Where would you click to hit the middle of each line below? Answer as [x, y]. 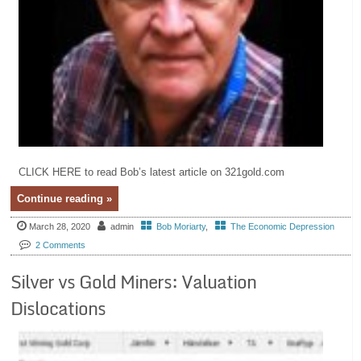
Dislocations [58, 308]
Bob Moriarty [181, 227]
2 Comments [61, 245]
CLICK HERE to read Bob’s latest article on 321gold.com [152, 172]
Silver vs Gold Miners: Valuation [134, 281]
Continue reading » [65, 199]
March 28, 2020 [60, 227]
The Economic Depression [283, 227]
